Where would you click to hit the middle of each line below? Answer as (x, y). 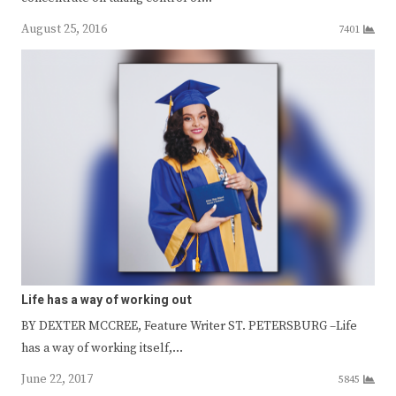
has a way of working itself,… (102, 348)
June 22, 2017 (57, 379)
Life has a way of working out (107, 300)
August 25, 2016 (64, 29)
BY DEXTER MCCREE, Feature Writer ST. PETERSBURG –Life (189, 326)
